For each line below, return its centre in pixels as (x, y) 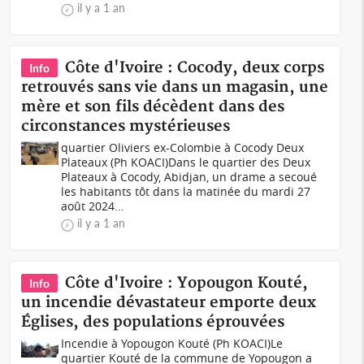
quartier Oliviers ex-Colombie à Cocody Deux (183, 147)
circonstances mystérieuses (126, 126)
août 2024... (93, 206)
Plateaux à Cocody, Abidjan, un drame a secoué (189, 177)
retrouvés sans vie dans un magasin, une (175, 87)
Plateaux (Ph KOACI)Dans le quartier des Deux (186, 162)
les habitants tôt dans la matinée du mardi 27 (186, 191)
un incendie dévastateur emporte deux (169, 303)
